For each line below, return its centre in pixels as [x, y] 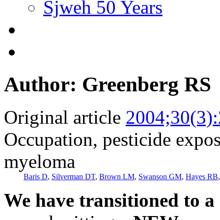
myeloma [40, 161]
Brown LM [117, 176]
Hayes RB [202, 176]
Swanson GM [160, 176]
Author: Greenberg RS [108, 84]
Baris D [36, 176]
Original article [62, 117]
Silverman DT [73, 176]
